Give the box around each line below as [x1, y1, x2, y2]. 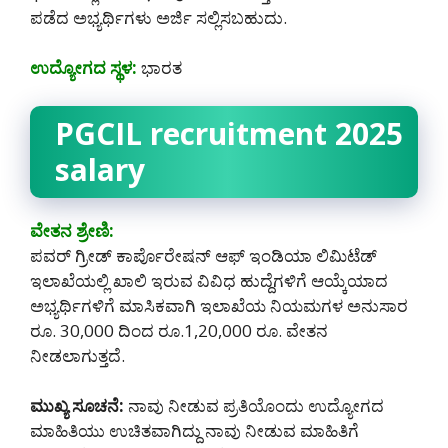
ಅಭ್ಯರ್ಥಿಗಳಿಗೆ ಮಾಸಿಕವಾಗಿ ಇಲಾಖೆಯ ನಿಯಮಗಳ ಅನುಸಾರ [30, 293, 408, 317]
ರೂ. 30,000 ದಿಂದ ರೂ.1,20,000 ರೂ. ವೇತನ [30, 318, 328, 342]
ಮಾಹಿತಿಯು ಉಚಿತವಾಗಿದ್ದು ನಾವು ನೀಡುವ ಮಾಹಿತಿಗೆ [30, 419, 359, 443]
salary [55, 148, 145, 190]
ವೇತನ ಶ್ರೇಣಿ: [30, 218, 114, 242]
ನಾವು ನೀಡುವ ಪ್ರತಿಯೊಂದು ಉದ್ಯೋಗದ [124, 394, 384, 418]
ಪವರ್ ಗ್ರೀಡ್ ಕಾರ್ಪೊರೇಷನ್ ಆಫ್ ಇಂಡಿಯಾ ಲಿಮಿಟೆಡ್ [30, 243, 377, 267]
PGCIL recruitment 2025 [55, 112, 403, 154]
